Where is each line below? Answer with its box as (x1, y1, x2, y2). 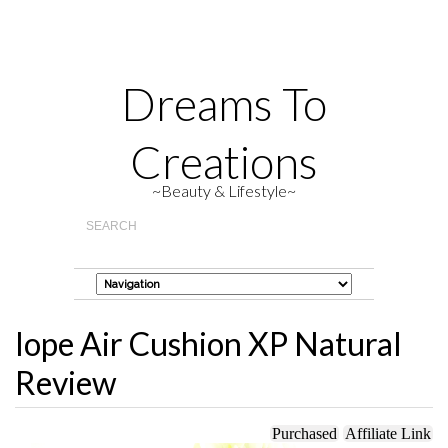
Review (15, 363, 117, 402)
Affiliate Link (345, 425, 431, 442)
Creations (130, 135, 318, 189)
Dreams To (121, 77, 327, 131)
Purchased (272, 425, 337, 442)
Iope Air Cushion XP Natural (15, 324, 402, 363)
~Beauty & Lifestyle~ (152, 181, 296, 200)
